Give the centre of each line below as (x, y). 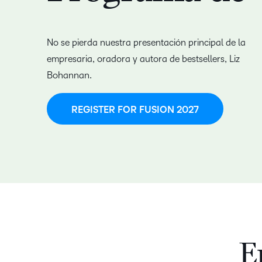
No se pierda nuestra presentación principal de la (146, 43)
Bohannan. (69, 75)
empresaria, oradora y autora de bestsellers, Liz (143, 59)
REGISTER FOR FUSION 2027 (135, 110)
